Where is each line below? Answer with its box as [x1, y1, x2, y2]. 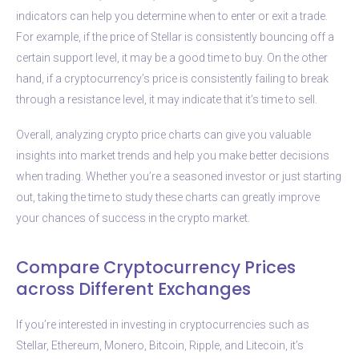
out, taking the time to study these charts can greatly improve [16, 190, 320, 204]
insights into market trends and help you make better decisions [16, 148, 329, 162]
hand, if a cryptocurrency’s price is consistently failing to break [16, 71, 329, 85]
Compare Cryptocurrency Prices [16, 255, 296, 279]
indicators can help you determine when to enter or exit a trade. [16, 9, 328, 22]
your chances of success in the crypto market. [16, 211, 250, 224]
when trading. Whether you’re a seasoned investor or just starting [16, 169, 341, 183]
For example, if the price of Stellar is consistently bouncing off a [16, 30, 334, 43]
